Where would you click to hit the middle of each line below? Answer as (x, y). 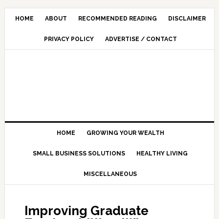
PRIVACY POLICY (69, 39)
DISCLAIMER (187, 19)
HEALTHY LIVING (162, 153)
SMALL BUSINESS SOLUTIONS (79, 153)
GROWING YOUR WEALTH (125, 133)
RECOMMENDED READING (117, 19)
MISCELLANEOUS (110, 174)
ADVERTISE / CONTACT (141, 39)
